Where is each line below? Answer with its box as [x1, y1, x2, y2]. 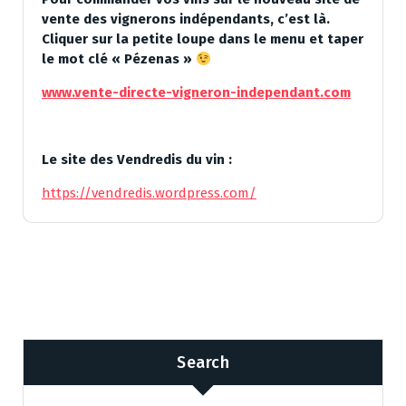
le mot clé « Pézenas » [42, 51, 196, 68]
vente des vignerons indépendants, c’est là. [42, 11, 330, 28]
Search [177, 352, 229, 372]
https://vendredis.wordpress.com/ [42, 185, 256, 202]
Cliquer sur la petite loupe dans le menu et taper [42, 31, 363, 48]
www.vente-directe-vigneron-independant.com [42, 84, 351, 101]
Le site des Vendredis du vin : [42, 151, 236, 169]
